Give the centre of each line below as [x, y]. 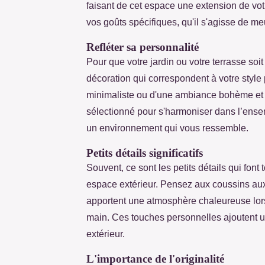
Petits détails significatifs [145, 153]
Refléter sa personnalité [143, 47]
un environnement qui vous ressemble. [167, 128]
